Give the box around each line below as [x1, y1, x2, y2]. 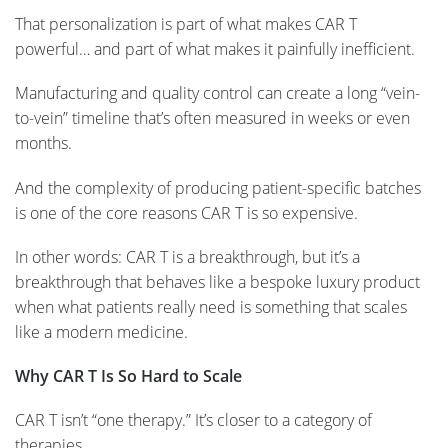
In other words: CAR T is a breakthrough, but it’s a [15, 245, 360, 268]
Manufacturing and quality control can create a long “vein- [15, 82, 420, 105]
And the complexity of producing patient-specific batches [15, 176, 421, 199]
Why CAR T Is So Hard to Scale [15, 365, 242, 387]
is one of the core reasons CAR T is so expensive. [15, 201, 362, 224]
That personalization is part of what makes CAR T [15, 13, 357, 36]
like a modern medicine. [15, 320, 188, 343]
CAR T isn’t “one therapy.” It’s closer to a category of [15, 409, 372, 432]
